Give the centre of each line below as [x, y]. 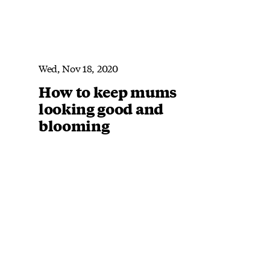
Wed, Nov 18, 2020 [78, 67]
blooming [74, 125]
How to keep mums [108, 91]
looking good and [101, 108]
